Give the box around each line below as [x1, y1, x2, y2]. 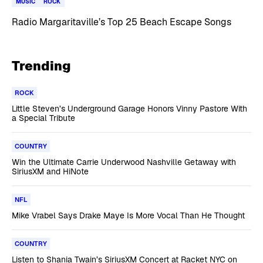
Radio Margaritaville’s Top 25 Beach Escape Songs [12, 15, 231, 28]
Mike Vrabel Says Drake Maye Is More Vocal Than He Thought [12, 210, 245, 221]
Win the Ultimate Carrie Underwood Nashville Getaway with [12, 156, 236, 167]
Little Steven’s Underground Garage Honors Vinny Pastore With [12, 103, 247, 114]
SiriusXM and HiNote [12, 166, 89, 177]
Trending [12, 57, 71, 74]
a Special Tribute [12, 112, 75, 123]
